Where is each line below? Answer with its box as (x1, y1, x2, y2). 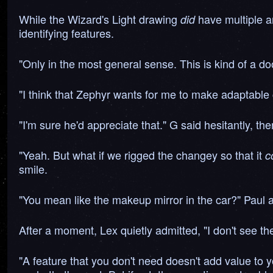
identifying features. (19, 25, 114, 41)
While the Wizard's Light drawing (19, 11, 180, 27)
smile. (19, 161, 48, 177)
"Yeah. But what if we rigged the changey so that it (19, 147, 265, 163)
